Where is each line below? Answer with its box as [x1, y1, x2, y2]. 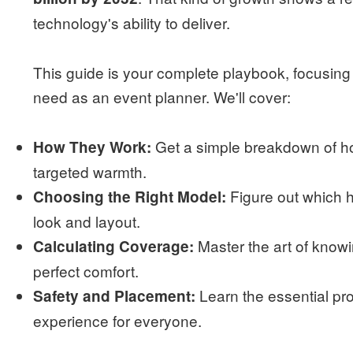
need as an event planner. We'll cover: [33, 85, 292, 107]
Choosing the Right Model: [33, 185, 227, 207]
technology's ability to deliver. [33, 11, 231, 33]
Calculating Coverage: [33, 235, 195, 257]
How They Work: [33, 136, 152, 158]
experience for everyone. [33, 309, 203, 331]
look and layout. [33, 210, 141, 232]
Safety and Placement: [33, 284, 196, 307]
